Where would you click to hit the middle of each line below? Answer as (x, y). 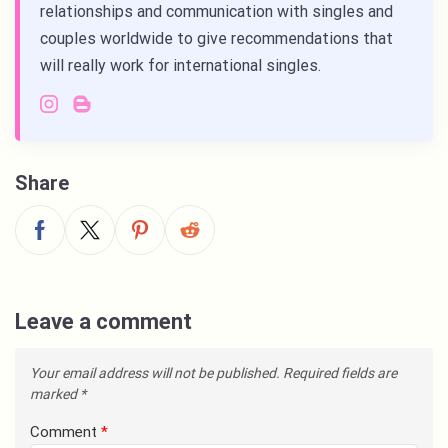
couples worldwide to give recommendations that (216, 38)
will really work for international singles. (180, 65)
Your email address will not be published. (155, 372)
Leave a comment (103, 321)
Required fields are (340, 372)
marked (55, 393)
